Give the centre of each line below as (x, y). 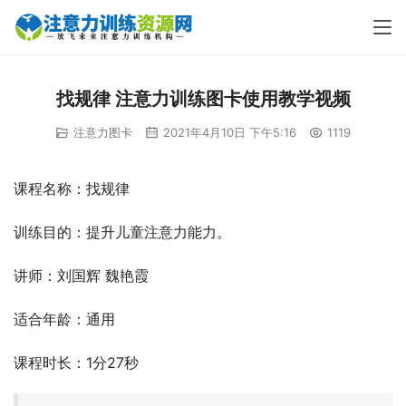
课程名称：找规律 (72, 189)
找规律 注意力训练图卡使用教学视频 (203, 99)
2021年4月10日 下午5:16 (228, 132)
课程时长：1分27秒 (76, 363)
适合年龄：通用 (64, 319)
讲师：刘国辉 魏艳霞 (81, 276)
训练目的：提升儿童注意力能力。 (122, 232)
